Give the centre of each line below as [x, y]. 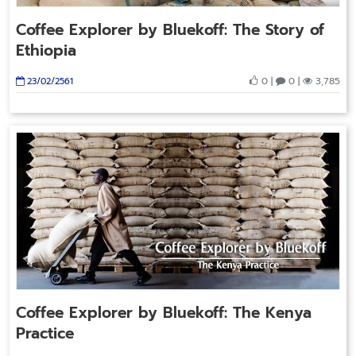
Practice [45, 334]
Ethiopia [46, 51]
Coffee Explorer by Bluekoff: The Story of [170, 30]
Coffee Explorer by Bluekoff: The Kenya [164, 313]
